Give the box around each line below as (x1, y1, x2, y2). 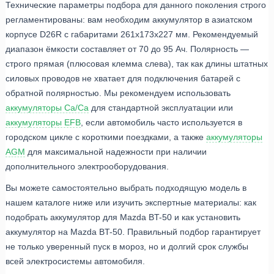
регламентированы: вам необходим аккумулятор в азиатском (6, 15, 253, 25)
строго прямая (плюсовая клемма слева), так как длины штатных (6, 59, 268, 69)
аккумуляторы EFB (6, 117, 81, 128)
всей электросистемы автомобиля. (6, 256, 145, 266)
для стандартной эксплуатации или (89, 103, 233, 113)
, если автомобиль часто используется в (81, 117, 242, 128)
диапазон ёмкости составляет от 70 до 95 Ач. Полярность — (6, 44, 249, 54)
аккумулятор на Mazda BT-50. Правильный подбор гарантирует (6, 226, 261, 237)
